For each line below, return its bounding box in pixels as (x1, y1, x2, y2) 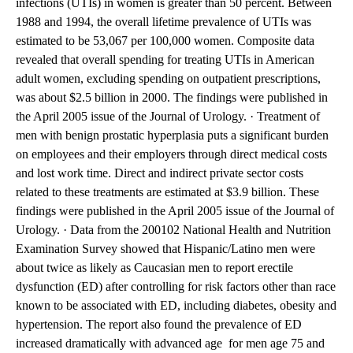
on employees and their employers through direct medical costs (16, 147, 327, 162)
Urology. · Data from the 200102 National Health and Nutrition (16, 223, 331, 237)
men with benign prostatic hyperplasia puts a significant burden (16, 128, 329, 143)
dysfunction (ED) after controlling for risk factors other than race (16, 280, 336, 294)
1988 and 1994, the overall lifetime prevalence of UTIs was (16, 15, 311, 29)
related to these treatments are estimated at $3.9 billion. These (16, 185, 319, 199)
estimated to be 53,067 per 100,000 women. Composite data (16, 34, 314, 48)
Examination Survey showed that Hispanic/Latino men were (16, 242, 315, 256)
